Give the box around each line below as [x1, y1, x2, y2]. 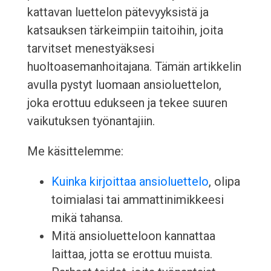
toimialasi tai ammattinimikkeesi [51, 192, 224, 207]
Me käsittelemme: [27, 144, 123, 159]
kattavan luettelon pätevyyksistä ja [27, 5, 209, 20]
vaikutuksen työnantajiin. [27, 114, 155, 129]
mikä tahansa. [51, 211, 123, 226]
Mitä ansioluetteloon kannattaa [51, 229, 215, 244]
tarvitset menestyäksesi [27, 41, 154, 56]
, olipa [208, 174, 240, 189]
